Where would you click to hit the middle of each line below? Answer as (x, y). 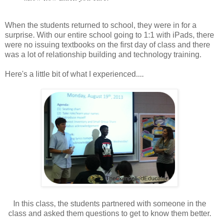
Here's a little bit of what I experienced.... (74, 74)
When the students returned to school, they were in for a (101, 25)
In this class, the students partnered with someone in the (109, 203)
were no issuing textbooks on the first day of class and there (108, 44)
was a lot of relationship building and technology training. (104, 54)
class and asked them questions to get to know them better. (109, 213)
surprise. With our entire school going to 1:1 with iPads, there (109, 35)
